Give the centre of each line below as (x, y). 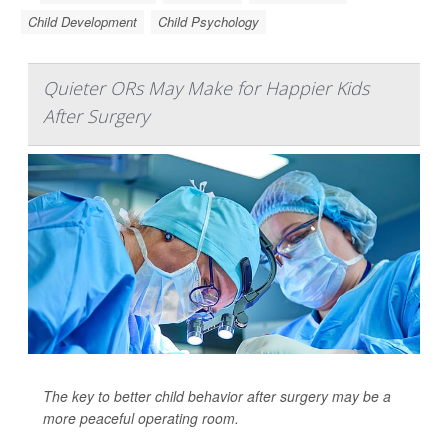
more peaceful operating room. (141, 418)
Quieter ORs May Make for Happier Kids (206, 88)
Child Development (82, 22)
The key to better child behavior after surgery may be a (217, 396)
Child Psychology (208, 22)
